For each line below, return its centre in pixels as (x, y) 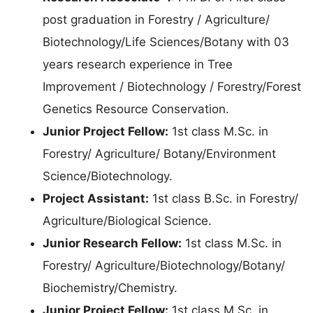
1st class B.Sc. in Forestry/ (224, 198)
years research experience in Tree (138, 64)
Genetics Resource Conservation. (136, 109)
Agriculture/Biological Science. (127, 220)
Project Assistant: (96, 198)
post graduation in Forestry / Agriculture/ (156, 19)
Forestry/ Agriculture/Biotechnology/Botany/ (164, 265)
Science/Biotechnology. (108, 176)
